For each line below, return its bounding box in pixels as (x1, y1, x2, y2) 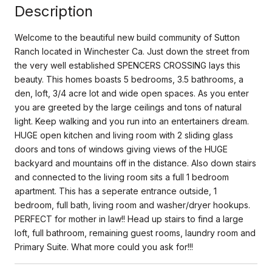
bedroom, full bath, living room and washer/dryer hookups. (15, 199, 250, 210)
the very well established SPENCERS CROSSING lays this (15, 59, 240, 70)
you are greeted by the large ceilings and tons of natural (15, 101, 242, 112)
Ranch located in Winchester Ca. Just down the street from (15, 46, 250, 56)
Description (15, 2, 93, 20)
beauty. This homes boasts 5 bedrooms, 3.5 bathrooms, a (15, 73, 243, 84)
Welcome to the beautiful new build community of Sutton (15, 32, 240, 42)
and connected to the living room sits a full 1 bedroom (15, 171, 229, 182)
